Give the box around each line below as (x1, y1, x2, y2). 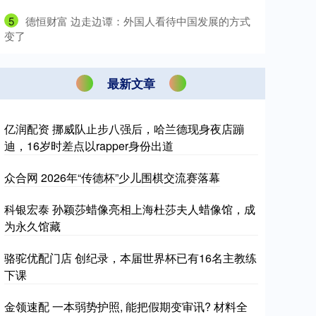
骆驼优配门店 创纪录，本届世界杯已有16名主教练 (4, 249, 257, 266)
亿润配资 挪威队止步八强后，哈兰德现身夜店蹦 (4, 120, 244, 137)
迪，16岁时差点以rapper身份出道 (4, 137, 174, 154)
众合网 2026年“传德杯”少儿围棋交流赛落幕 (4, 169, 220, 186)
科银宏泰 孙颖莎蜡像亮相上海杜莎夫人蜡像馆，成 (4, 200, 255, 217)
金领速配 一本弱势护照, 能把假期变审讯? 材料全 (4, 298, 248, 315)
